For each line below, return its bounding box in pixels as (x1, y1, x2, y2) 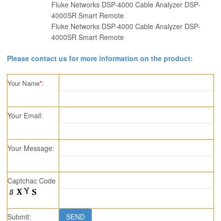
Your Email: (7, 110, 43, 121)
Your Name (7, 78, 39, 88)
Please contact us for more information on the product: (7, 53, 193, 64)
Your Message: (7, 143, 54, 153)
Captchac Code (7, 176, 56, 186)
